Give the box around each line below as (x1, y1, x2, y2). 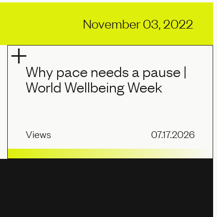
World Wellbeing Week (26, 77, 163, 97)
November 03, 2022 (83, 15, 194, 32)
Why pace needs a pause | (26, 62, 187, 81)
